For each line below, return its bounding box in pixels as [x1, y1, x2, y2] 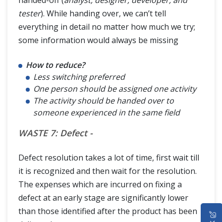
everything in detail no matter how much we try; [18, 21, 195, 32]
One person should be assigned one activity [33, 83, 196, 94]
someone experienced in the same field [33, 107, 180, 118]
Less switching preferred [33, 71, 125, 82]
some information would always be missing [18, 34, 178, 46]
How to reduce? [26, 59, 85, 70]
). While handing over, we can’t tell [41, 7, 166, 19]
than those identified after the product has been [18, 205, 197, 217]
